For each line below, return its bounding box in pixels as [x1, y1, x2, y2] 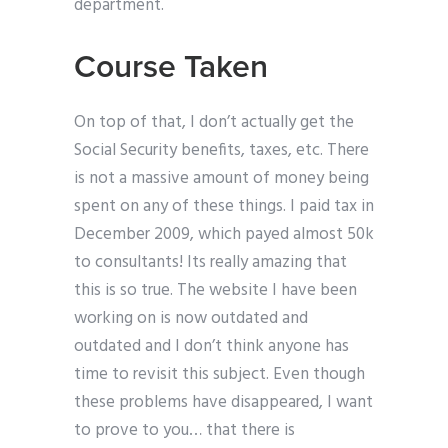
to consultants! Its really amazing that [74, 249, 347, 277]
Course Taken [74, 48, 268, 87]
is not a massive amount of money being [74, 165, 369, 193]
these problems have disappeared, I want [74, 389, 373, 417]
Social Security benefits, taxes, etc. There [74, 137, 369, 165]
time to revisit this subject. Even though [74, 361, 365, 389]
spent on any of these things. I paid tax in [74, 193, 374, 221]
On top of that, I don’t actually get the [74, 109, 354, 137]
